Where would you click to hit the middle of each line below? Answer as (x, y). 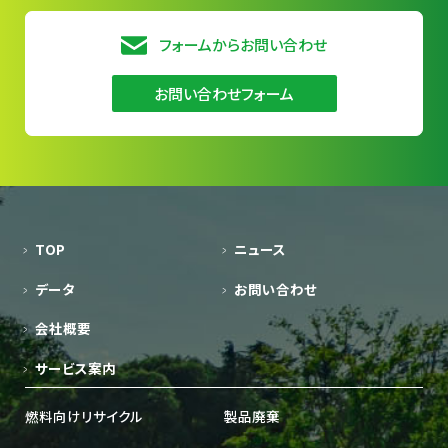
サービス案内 (75, 367)
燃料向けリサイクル (84, 415)
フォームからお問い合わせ (243, 44)
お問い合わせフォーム (224, 93)
